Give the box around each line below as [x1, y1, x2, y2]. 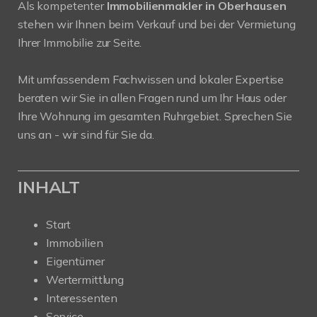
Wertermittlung [46, 272, 124, 287]
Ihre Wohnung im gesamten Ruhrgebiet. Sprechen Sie [18, 109, 292, 123]
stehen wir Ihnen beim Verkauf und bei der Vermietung [18, 17, 296, 31]
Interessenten [46, 291, 118, 305]
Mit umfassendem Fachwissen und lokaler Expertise [18, 72, 284, 86]
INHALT [18, 176, 81, 197]
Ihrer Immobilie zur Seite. [18, 35, 142, 50]
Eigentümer [46, 254, 105, 268]
